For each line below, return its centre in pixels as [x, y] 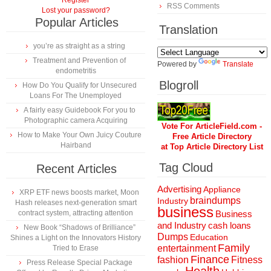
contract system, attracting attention [76, 213]
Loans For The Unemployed [76, 96]
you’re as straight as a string [79, 46]
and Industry [182, 225]
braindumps [215, 201]
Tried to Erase [76, 248]
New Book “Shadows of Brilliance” [79, 227]
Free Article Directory [212, 136]
